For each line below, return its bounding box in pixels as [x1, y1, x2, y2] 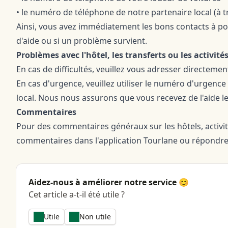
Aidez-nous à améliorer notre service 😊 [28, 177, 189, 188]
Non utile [79, 212, 111, 221]
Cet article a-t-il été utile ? [28, 189, 125, 200]
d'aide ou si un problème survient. [16, 35, 147, 46]
